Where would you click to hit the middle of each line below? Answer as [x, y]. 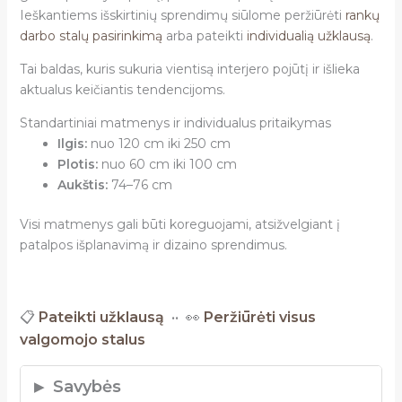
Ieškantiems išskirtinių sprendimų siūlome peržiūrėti [182, 15]
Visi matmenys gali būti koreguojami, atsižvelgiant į [179, 224]
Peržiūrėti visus [259, 317]
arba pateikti [204, 35]
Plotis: [77, 164]
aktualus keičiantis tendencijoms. [122, 89]
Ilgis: [72, 143]
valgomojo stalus [82, 339]
